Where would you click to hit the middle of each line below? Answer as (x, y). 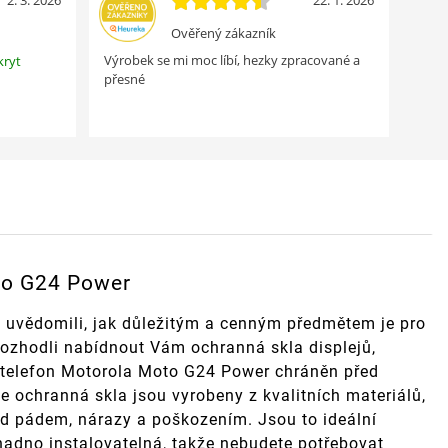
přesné (125, 79)
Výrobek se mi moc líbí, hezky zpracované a (232, 60)
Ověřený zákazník (224, 33)
